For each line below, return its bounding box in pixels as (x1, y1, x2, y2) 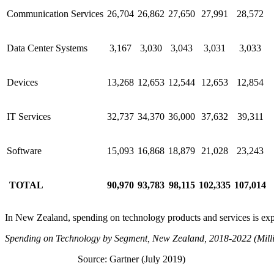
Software (7, 146, 42, 157)
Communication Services (7, 9, 103, 20)
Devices (7, 77, 38, 88)
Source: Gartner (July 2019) (78, 254, 185, 265)
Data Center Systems (7, 43, 87, 54)
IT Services (7, 111, 51, 122)
